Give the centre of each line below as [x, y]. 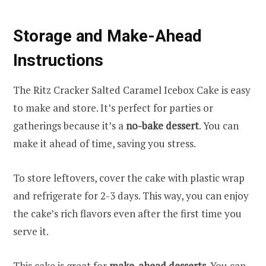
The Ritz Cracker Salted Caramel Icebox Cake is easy [132, 90]
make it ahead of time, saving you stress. [104, 144]
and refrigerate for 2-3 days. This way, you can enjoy [131, 196]
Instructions [58, 60]
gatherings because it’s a [69, 126]
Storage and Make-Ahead [107, 36]
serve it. [31, 232]
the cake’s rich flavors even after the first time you [127, 214]
